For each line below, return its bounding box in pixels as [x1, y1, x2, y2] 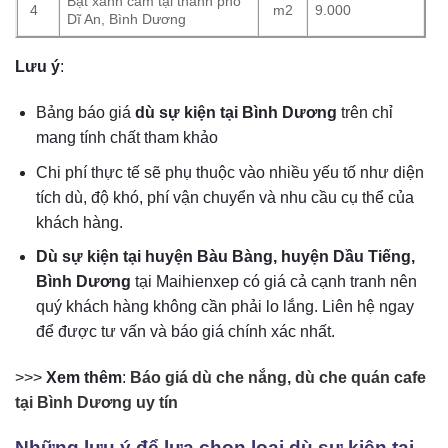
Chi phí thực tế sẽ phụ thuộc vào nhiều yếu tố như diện [35, 163, 424, 181]
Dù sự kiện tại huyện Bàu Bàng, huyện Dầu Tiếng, [35, 248, 415, 266]
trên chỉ [336, 104, 393, 121]
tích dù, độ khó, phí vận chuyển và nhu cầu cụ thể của [35, 188, 414, 206]
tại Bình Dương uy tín [15, 393, 178, 411]
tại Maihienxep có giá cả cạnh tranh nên [130, 273, 417, 291]
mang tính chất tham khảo [35, 129, 218, 146]
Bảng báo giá [35, 104, 135, 121]
